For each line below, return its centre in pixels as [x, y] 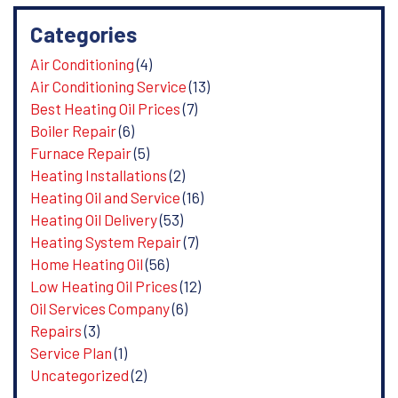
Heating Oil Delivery [93, 219]
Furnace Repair [80, 152]
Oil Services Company [99, 308]
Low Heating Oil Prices [103, 286]
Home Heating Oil [86, 263]
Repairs [56, 330]
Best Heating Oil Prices [105, 108]
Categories [83, 34]
